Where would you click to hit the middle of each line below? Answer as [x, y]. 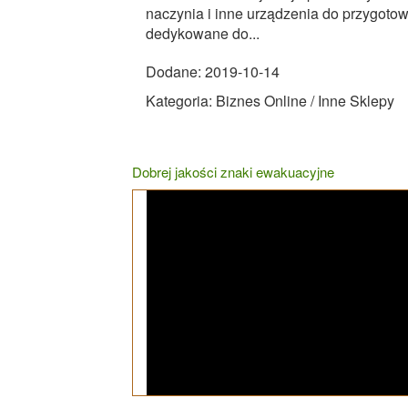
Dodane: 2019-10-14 [213, 71]
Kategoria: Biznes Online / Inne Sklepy [270, 100]
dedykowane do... [203, 33]
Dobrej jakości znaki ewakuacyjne [233, 171]
